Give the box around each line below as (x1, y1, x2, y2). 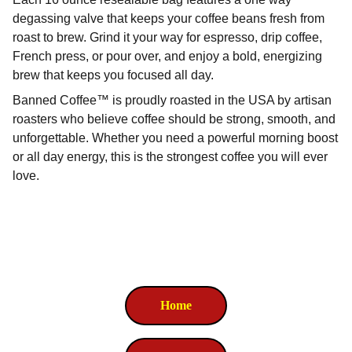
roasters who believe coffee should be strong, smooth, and (13, 112, 335, 126)
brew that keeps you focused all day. (13, 68, 214, 82)
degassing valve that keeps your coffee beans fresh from (13, 12, 324, 25)
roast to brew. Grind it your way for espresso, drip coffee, (13, 31, 322, 44)
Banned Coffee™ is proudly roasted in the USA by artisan (13, 93, 332, 107)
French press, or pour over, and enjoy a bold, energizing (13, 49, 322, 63)
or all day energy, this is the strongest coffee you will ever (13, 150, 328, 163)
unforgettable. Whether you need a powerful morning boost (13, 131, 338, 145)
